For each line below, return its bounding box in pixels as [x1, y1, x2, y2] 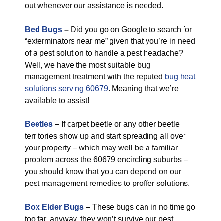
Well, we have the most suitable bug [25, 61, 150, 69]
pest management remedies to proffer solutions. [25, 179, 190, 187]
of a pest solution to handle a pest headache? [25, 49, 183, 57]
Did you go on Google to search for [69, 25, 192, 34]
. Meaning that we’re [108, 84, 179, 93]
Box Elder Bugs [25, 203, 84, 211]
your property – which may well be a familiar [25, 144, 178, 152]
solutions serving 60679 [25, 84, 108, 93]
